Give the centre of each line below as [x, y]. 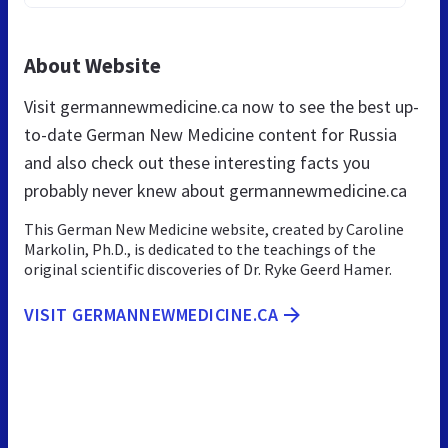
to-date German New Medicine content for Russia [210, 134]
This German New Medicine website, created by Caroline [214, 228]
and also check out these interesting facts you [197, 162]
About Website [92, 65]
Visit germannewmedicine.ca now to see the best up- [221, 106]
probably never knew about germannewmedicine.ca [215, 190]
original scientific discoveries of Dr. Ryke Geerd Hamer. [208, 268]
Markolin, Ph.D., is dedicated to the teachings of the [200, 248]
